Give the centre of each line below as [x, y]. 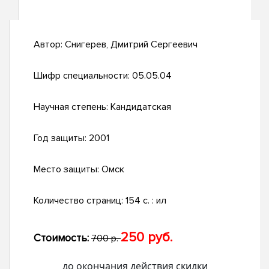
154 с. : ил [146, 201]
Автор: [49, 45]
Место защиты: [68, 170]
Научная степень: [72, 107]
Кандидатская [141, 107]
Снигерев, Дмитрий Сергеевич [131, 45]
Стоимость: [61, 238]
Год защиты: [61, 138]
